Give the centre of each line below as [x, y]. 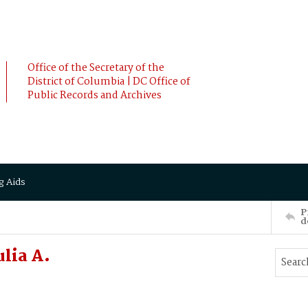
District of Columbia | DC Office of [109, 82]
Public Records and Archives [95, 96]
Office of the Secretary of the [96, 68]
